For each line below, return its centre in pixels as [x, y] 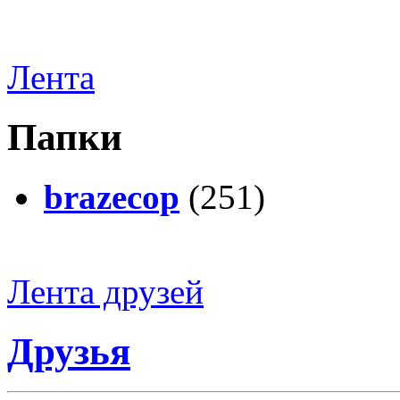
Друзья [69, 352]
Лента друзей [105, 292]
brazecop [112, 197]
